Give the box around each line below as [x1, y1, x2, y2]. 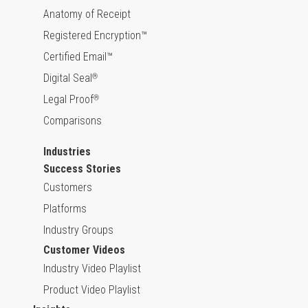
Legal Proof [43, 93, 93, 107]
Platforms [43, 202, 87, 216]
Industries [43, 145, 91, 159]
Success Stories [43, 162, 121, 176]
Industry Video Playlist [43, 262, 141, 276]
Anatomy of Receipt [43, 8, 131, 21]
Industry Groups [43, 223, 113, 237]
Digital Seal [43, 71, 92, 85]
